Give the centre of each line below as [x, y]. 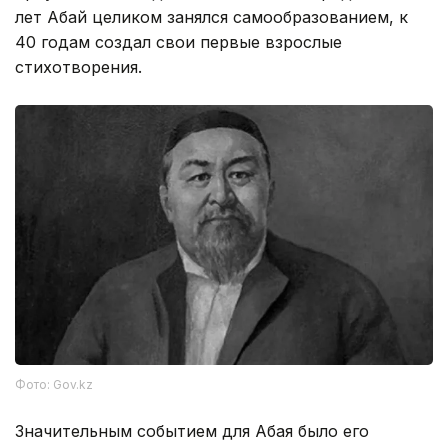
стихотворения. [78, 66]
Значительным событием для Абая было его [192, 431]
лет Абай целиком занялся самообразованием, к [211, 16]
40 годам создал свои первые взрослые [178, 41]
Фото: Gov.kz [54, 385]
